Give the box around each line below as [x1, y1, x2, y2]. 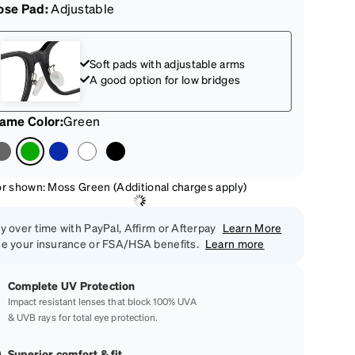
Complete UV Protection [8, 278, 136, 292]
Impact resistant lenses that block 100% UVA [8, 296, 197, 307]
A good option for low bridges [90, 72, 241, 86]
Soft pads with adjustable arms [90, 56, 246, 71]
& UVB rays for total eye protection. [8, 311, 158, 323]
